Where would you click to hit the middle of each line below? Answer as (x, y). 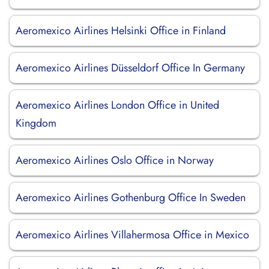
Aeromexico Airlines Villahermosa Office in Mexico (132, 235)
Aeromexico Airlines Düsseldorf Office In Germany (130, 68)
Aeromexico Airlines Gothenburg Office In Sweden (131, 198)
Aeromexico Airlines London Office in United (117, 105)
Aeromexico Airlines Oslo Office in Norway (115, 160)
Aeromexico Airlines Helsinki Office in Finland (121, 31)
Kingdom (36, 123)
